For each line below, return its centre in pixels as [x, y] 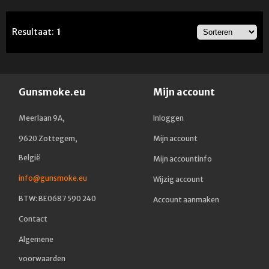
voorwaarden [42, 259]
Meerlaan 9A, [42, 118]
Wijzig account [179, 180]
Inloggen [169, 118]
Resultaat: [33, 32]
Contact [33, 219]
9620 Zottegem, [48, 139]
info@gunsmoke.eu [53, 178]
